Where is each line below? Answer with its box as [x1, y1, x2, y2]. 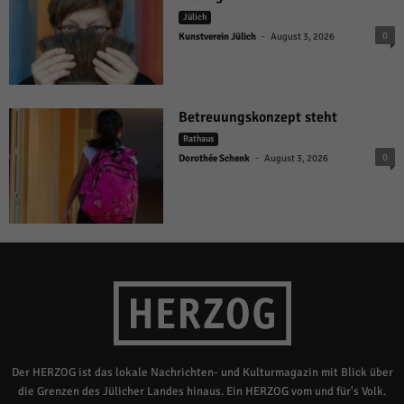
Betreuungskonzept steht [179, 107, 338, 126]
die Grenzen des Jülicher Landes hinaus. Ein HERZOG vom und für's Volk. [18, 384, 386, 399]
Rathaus [183, 133, 215, 144]
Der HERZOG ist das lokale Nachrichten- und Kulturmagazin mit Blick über [11, 365, 393, 381]
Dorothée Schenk [179, 151, 251, 164]
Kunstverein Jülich [179, 31, 257, 43]
